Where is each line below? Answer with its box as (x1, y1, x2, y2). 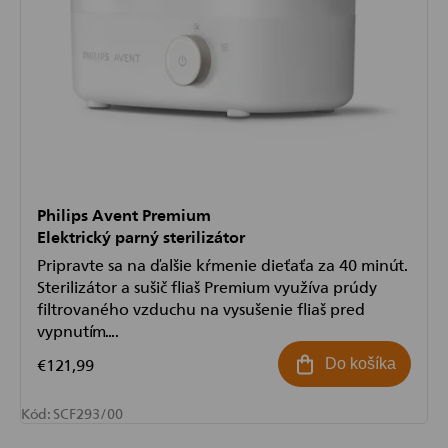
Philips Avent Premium (37, 203, 211, 226)
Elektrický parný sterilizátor (37, 225, 245, 248)
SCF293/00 (53, 403, 123, 424)
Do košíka (325, 355, 396, 373)
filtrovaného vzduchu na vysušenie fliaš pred (37, 297, 365, 320)
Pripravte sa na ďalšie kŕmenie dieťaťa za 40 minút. (37, 253, 408, 276)
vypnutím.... (37, 319, 119, 342)
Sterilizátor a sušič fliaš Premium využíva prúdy (37, 275, 377, 298)
